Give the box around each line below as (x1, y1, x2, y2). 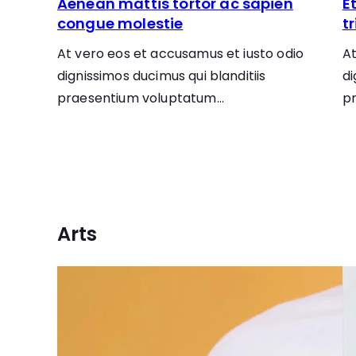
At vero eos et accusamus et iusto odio (57, 44, 304, 63)
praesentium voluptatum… (57, 89, 224, 107)
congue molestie (57, 14, 184, 33)
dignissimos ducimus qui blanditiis (57, 67, 266, 85)
